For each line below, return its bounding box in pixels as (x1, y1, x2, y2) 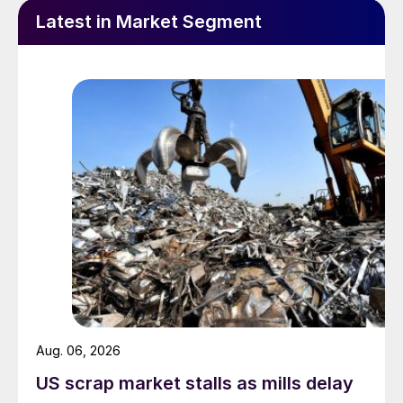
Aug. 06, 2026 (36, 343, 121, 359)
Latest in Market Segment (36, 11, 262, 33)
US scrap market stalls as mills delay (36, 372, 354, 395)
